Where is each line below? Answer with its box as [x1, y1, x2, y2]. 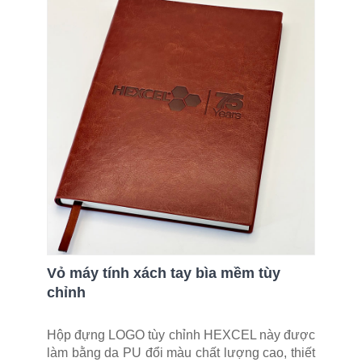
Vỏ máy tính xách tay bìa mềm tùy [47, 264, 280, 281]
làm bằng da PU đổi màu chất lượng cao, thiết [47, 345, 315, 360]
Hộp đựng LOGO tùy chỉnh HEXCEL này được [47, 327, 315, 342]
